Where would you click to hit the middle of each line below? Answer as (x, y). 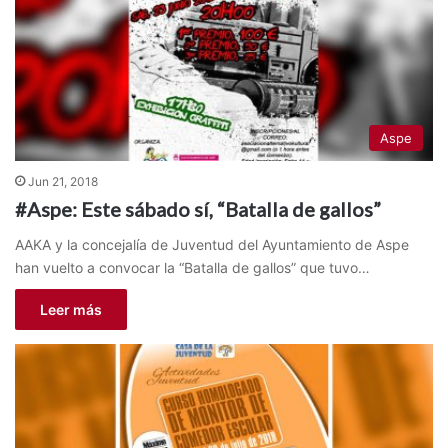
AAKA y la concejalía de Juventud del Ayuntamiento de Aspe (212, 245)
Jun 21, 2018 (63, 182)
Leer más (71, 310)
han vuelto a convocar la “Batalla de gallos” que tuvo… (192, 268)
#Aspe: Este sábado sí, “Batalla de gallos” (198, 209)
